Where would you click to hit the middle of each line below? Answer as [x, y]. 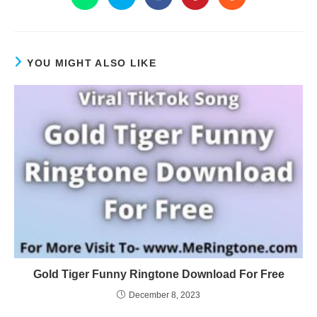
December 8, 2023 [165, 295]
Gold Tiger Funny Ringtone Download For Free [158, 274]
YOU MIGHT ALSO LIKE [92, 63]
